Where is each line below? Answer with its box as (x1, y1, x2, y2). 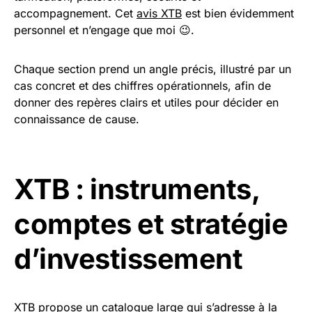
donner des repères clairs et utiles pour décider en (14, 95, 279, 109)
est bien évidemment (182, 6, 294, 20)
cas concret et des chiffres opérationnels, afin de (14, 79, 271, 93)
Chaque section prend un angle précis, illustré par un (14, 62, 291, 76)
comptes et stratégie (14, 207, 288, 241)
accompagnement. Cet (14, 6, 136, 20)
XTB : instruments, (14, 172, 259, 206)
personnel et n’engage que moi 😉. (14, 23, 194, 37)
